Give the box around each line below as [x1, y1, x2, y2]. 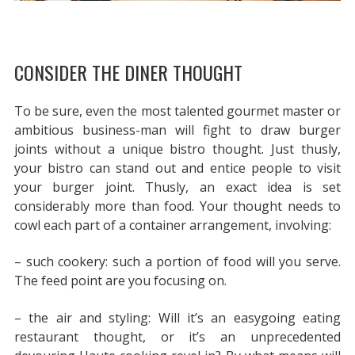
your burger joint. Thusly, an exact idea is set [13, 177, 342, 196]
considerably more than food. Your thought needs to [13, 197, 342, 215]
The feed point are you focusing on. [13, 272, 227, 290]
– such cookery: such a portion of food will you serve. [13, 253, 342, 271]
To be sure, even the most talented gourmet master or [13, 101, 342, 120]
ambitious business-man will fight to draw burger [13, 120, 342, 139]
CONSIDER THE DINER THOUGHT [13, 58, 242, 87]
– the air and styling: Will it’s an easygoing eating [13, 308, 342, 326]
